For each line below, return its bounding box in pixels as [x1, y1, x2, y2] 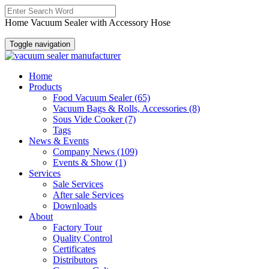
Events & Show [53, 157, 115, 168]
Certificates [53, 244, 95, 254]
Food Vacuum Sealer [53, 92, 134, 103]
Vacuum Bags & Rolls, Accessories [53, 103, 189, 113]
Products [29, 82, 62, 92]
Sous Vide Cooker [53, 114, 125, 124]
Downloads [53, 201, 97, 211]
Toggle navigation [10, 40, 70, 49]
